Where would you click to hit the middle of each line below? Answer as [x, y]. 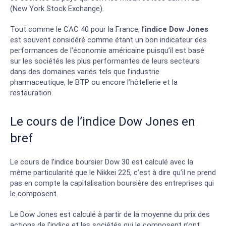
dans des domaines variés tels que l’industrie [85, 71]
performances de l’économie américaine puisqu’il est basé [107, 50]
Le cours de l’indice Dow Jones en [103, 121]
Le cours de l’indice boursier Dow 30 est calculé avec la [102, 162]
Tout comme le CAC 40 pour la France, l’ [77, 29]
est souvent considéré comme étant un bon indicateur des [108, 40]
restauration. [32, 93]
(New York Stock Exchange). [57, 8]
